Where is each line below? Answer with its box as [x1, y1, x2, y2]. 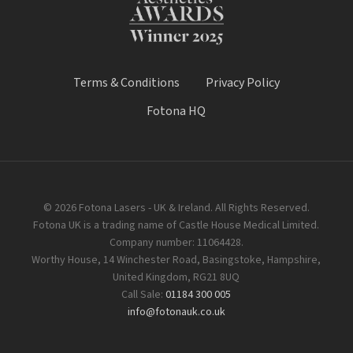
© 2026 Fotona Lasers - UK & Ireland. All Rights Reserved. [43, 200, 310, 217]
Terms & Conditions [72, 74, 180, 92]
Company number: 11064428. [109, 235, 243, 251]
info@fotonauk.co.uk [127, 304, 225, 321]
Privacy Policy [205, 74, 280, 92]
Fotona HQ [147, 102, 206, 121]
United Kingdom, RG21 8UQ [113, 269, 240, 286]
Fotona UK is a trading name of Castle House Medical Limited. [33, 217, 320, 234]
